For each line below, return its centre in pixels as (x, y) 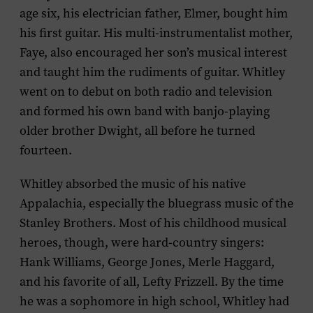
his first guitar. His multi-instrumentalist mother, (156, 33)
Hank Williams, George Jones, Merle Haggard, (147, 262)
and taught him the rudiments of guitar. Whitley (152, 72)
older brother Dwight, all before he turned (137, 131)
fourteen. (46, 150)
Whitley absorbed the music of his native (133, 184)
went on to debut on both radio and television (146, 92)
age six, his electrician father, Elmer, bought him (154, 13)
